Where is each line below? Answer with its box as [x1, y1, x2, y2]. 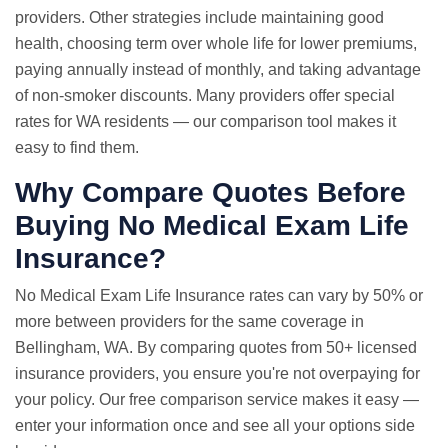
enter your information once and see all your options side [15, 417, 415, 434]
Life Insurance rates [145, 287, 284, 304]
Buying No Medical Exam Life [15, 210, 409, 241]
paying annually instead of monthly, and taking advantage [15, 61, 421, 78]
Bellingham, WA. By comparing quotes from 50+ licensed [15, 339, 417, 356]
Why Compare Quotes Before [15, 177, 406, 208]
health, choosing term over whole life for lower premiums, [15, 35, 417, 52]
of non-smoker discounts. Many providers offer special [15, 87, 395, 104]
